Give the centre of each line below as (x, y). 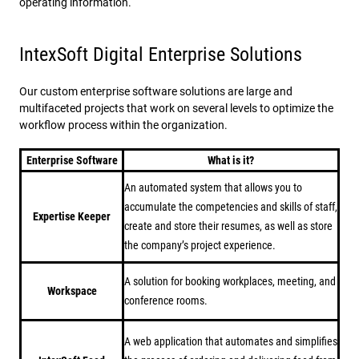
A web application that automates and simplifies (231, 341)
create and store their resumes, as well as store (228, 226)
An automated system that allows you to (213, 188)
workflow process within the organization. (123, 125)
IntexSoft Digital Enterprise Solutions (161, 54)
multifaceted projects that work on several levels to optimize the (176, 108)
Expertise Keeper (72, 216)
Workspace (72, 291)
